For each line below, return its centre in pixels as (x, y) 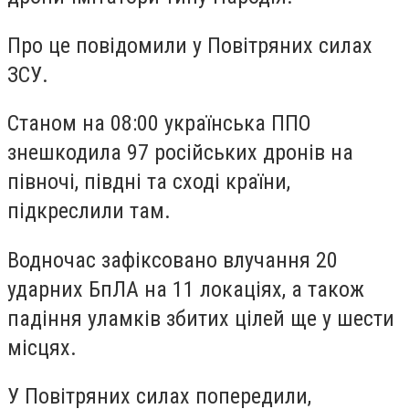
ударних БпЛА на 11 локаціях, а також (186, 289)
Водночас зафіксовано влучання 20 (173, 260)
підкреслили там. (89, 211)
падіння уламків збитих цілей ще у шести (201, 318)
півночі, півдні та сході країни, (149, 182)
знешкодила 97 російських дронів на (180, 153)
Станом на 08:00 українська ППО (159, 124)
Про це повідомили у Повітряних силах (190, 45)
